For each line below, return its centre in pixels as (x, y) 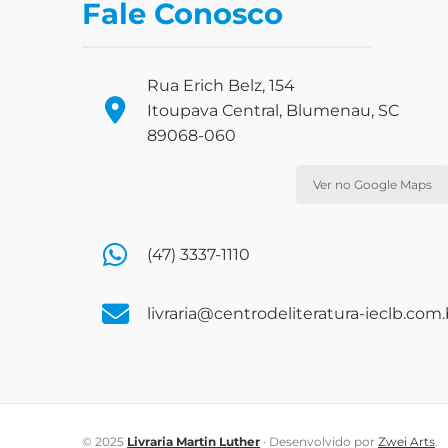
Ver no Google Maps (372, 184)
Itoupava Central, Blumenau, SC (273, 110)
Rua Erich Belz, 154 (221, 85)
